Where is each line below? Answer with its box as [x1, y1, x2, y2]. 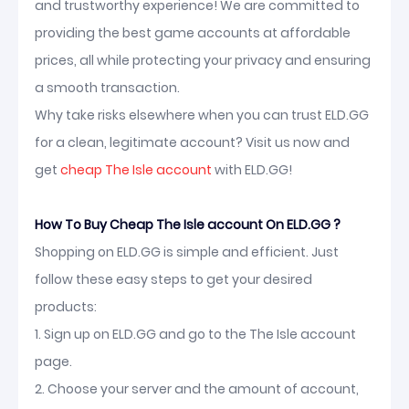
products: [35, 298, 97, 316]
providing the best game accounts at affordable [35, 24, 351, 42]
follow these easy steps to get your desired [35, 270, 312, 288]
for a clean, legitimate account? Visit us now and [35, 133, 350, 152]
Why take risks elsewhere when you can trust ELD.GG [35, 106, 369, 124]
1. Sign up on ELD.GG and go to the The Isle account [35, 325, 356, 343]
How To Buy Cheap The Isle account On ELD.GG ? [35, 215, 341, 234]
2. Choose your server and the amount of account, [35, 380, 359, 398]
